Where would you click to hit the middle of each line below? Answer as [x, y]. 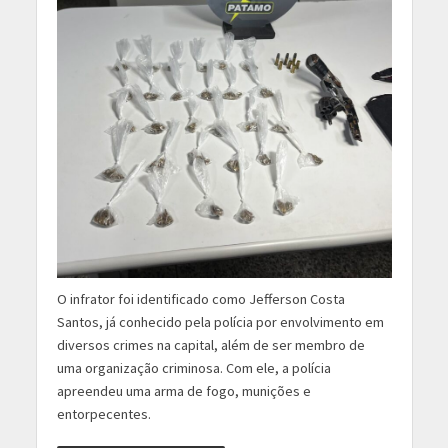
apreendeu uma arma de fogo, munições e [183, 390]
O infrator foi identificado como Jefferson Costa [200, 298]
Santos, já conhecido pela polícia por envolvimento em [220, 321]
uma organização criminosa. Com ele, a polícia [193, 367]
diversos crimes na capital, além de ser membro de [210, 344]
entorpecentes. [103, 413]
